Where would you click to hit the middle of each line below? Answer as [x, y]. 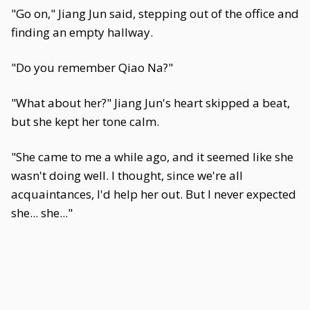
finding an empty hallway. [82, 32]
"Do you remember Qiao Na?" [92, 67]
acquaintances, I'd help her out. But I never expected [154, 194]
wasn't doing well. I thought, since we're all [127, 175]
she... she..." [42, 213]
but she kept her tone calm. [85, 121]
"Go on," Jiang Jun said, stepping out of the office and [155, 13]
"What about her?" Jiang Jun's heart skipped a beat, [151, 103]
